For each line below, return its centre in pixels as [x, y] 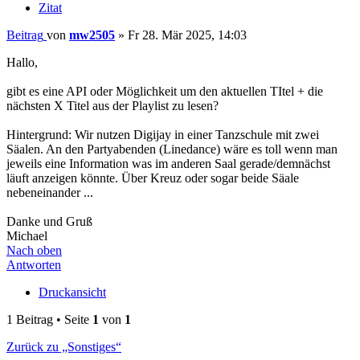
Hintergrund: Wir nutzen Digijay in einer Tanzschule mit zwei [163, 135]
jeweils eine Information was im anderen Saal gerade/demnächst [168, 164]
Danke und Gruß [49, 222]
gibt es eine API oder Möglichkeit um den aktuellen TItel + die [165, 92]
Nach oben [34, 251]
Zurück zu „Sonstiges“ [64, 347]
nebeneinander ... [50, 193]
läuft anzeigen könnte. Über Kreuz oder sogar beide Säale [153, 178]
